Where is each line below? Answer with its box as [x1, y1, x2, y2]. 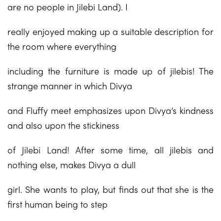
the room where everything [7, 40, 116, 52]
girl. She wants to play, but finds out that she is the [7, 183, 214, 195]
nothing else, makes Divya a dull [7, 158, 136, 171]
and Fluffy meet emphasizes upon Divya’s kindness [7, 104, 214, 116]
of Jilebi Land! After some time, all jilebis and [7, 144, 214, 156]
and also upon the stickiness [7, 119, 119, 131]
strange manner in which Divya [7, 79, 132, 92]
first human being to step [7, 198, 108, 210]
